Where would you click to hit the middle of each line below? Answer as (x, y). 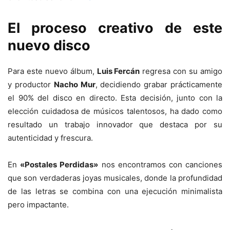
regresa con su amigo (181, 71)
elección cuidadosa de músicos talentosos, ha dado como (115, 111)
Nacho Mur (74, 84)
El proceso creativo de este (115, 28)
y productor (31, 84)
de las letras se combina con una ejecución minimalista (115, 191)
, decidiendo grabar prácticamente (159, 84)
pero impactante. (38, 204)
